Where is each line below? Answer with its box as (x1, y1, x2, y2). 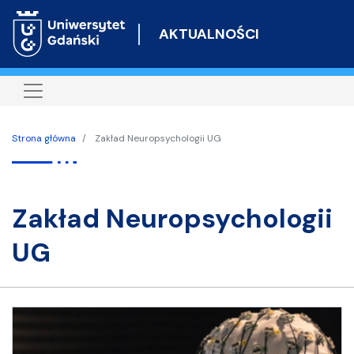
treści (177, 42, 209, 58)
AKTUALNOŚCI (158, 24, 259, 43)
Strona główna (12, 132, 76, 145)
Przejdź (177, 2, 217, 18)
